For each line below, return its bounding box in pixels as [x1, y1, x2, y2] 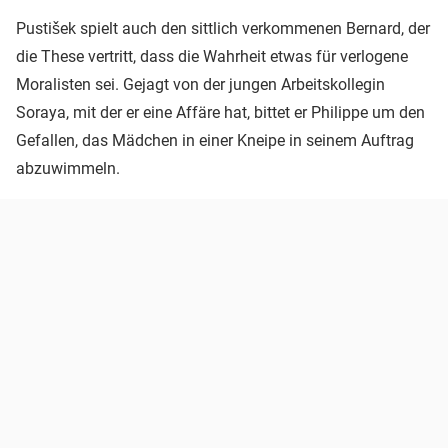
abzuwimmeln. [16, 158, 120, 178]
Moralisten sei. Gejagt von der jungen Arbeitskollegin [16, 74, 385, 94]
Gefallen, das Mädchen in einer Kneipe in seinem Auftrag [16, 130, 414, 150]
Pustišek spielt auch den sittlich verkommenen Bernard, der [16, 18, 430, 38]
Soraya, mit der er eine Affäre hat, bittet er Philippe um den [16, 102, 425, 122]
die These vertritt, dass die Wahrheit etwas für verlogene [16, 46, 408, 66]
